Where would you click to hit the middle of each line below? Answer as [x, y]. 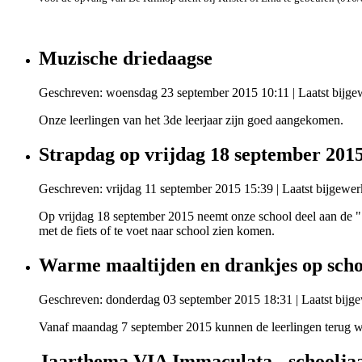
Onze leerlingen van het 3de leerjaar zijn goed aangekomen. [191, 120]
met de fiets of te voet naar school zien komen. [157, 231]
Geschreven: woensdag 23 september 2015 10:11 [164, 93]
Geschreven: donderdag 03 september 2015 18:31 [166, 299]
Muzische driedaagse [126, 59]
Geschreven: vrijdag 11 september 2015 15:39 [156, 189]
